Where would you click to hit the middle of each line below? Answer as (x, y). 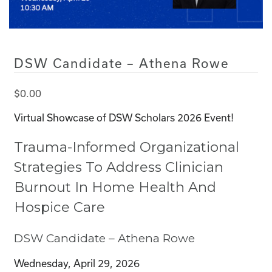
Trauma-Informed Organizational (127, 147)
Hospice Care (59, 207)
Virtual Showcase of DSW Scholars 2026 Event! (124, 117)
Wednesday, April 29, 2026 (77, 263)
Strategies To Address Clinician (119, 167)
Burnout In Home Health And (115, 187)
